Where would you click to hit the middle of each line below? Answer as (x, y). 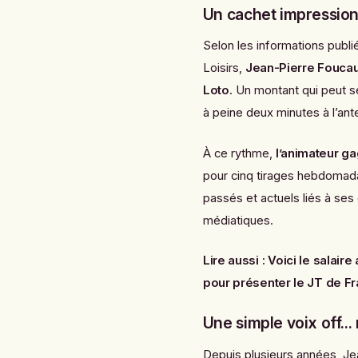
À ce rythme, (239, 153)
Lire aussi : (234, 261)
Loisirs (221, 68)
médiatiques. (238, 220)
